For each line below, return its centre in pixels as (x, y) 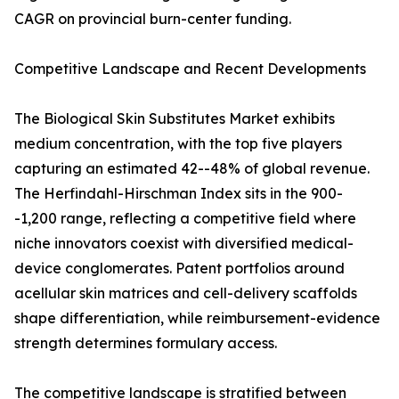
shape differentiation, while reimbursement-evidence (197, 318)
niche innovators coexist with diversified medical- (184, 244)
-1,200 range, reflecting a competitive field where (185, 219)
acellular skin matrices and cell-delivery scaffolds (186, 293)
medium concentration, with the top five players (178, 144)
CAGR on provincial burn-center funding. (153, 19)
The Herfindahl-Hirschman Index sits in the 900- (179, 194)
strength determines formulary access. (146, 343)
